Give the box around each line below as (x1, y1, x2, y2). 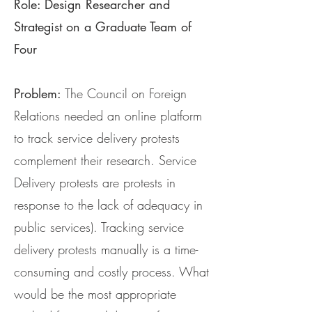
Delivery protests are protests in (14, 174, 175, 191)
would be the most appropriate (14, 286, 176, 302)
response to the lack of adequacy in (14, 196, 203, 213)
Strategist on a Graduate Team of (14, 18, 192, 35)
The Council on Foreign (65, 85, 187, 102)
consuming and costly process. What (14, 263, 209, 280)
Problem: (14, 85, 65, 102)
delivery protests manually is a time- (14, 241, 198, 258)
